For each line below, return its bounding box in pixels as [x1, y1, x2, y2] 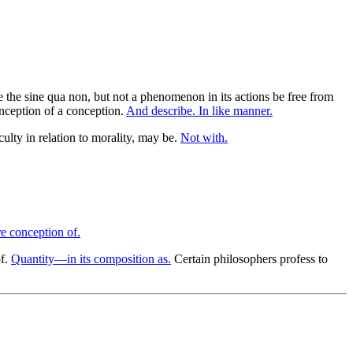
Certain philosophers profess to [171, 251, 328, 266]
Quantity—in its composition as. [11, 251, 171, 266]
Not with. [180, 130, 228, 144]
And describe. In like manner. [126, 103, 273, 117]
